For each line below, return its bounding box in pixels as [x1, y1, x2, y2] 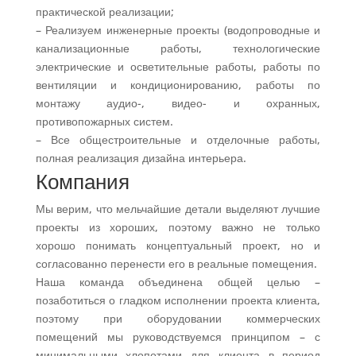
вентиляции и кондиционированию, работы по [35, 77, 321, 93]
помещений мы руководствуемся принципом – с [35, 329, 321, 345]
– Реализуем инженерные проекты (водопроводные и [35, 22, 321, 38]
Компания [35, 167, 130, 196]
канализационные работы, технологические [35, 41, 321, 56]
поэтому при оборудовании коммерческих [35, 311, 321, 327]
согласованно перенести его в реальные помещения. [35, 256, 317, 272]
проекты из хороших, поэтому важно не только [35, 219, 321, 235]
